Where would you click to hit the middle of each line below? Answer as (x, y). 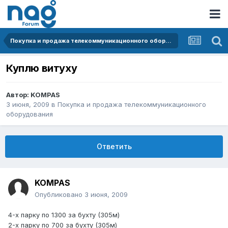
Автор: (18, 95)
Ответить (114, 147)
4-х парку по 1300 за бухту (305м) (64, 215)
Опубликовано (60, 195)
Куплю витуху (42, 68)
